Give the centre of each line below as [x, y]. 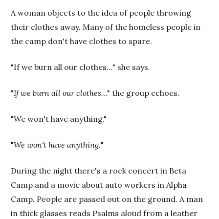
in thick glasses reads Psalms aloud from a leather [104, 213]
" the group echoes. [143, 93]
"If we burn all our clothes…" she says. [81, 67]
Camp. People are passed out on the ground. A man [107, 199]
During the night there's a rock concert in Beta [99, 171]
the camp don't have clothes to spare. [82, 41]
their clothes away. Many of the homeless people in [106, 27]
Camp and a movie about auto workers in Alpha [99, 185]
